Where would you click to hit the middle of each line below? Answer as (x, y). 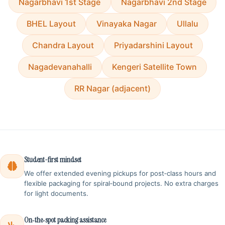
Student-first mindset (53, 160)
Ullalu (187, 24)
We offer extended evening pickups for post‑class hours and (120, 174)
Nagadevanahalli (60, 67)
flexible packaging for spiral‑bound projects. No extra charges (121, 184)
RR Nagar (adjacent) (113, 89)
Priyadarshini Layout (154, 45)
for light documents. (56, 194)
